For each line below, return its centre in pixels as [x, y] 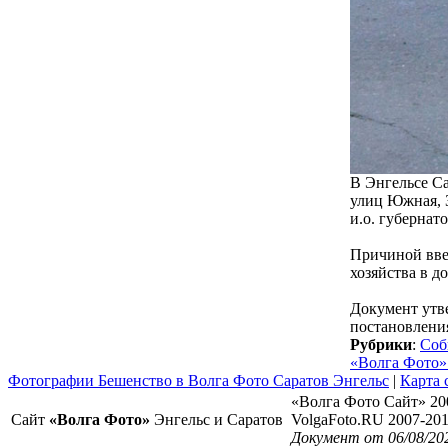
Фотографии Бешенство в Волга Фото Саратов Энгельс [198, 380]
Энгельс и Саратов [216, 419]
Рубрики [381, 344]
